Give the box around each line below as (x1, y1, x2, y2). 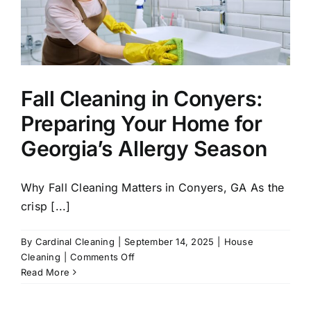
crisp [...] (21, 199, 71, 214)
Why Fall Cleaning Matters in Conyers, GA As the (21, 180, 285, 195)
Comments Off (70, 251, 135, 263)
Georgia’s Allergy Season (21, 136, 267, 162)
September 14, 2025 (124, 236, 215, 248)
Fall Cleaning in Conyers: (21, 86, 263, 112)
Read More (21, 267, 70, 278)
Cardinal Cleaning (35, 236, 115, 248)
